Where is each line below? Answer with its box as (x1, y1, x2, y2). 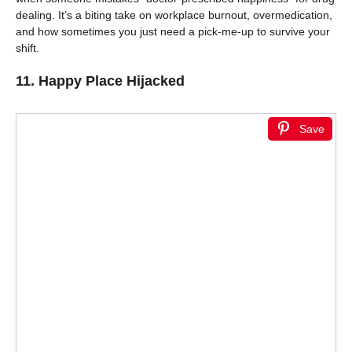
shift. (16, 42, 39, 55)
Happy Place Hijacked (38, 73, 185, 90)
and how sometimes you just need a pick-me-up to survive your (16, 25, 330, 38)
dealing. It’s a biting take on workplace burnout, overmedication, (16, 9, 332, 22)
